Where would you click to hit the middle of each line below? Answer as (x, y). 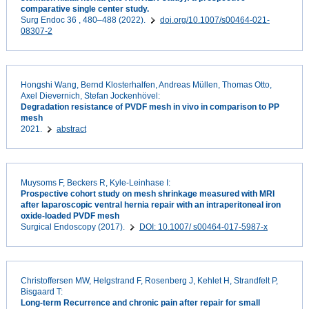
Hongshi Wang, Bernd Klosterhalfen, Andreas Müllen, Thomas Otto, (146, 85)
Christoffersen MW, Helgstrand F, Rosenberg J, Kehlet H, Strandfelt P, (149, 281)
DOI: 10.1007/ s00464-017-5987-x (203, 227)
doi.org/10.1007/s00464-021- (215, 20)
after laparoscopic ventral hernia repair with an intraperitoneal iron (150, 205)
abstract (71, 129)
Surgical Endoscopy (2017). (73, 227)
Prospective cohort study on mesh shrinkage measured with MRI (147, 194)
